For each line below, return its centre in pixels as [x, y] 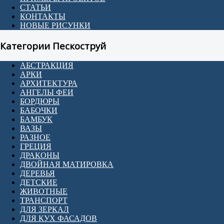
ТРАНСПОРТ [44, 200]
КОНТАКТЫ [43, 16]
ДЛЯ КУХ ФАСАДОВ [58, 218]
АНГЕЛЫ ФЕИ [47, 92]
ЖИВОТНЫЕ [44, 191]
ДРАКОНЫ [40, 155]
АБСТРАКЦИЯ [47, 65]
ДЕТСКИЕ [39, 182]
